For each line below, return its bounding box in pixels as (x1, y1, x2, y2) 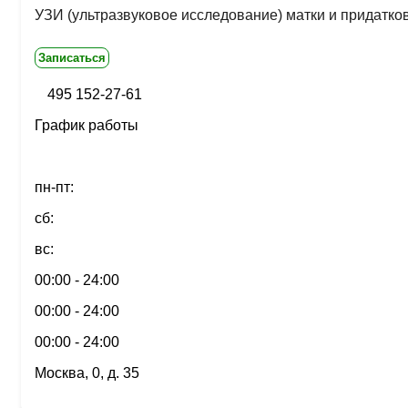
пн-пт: (35, 179, 74, 195)
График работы (35, 117, 138, 133)
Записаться (38, 51, 106, 65)
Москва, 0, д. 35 (35, 365, 139, 381)
